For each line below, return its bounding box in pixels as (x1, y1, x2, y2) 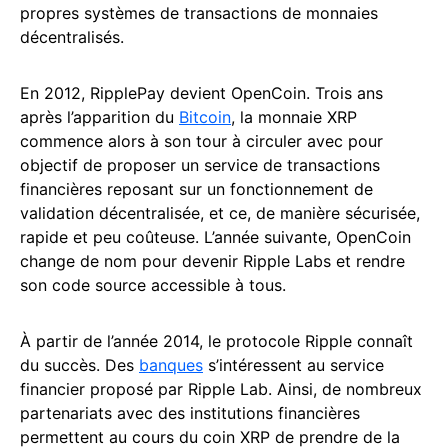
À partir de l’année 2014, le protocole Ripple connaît (20, 331, 413, 351)
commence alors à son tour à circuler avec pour (20, 131, 383, 151)
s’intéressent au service (203, 355, 384, 375)
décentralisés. (20, 27, 124, 47)
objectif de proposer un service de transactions (20, 155, 380, 175)
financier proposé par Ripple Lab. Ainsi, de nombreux (20, 379, 422, 399)
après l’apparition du (20, 107, 179, 127)
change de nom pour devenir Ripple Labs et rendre (20, 251, 405, 271)
